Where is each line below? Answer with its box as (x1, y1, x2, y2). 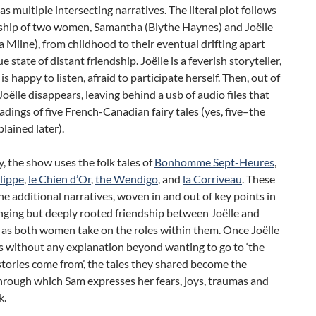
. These (242, 172, 275, 186)
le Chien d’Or (28, 172, 91, 186)
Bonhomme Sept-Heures (154, 155, 274, 169)
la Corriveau (183, 172, 242, 186)
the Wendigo (95, 172, 158, 186)
